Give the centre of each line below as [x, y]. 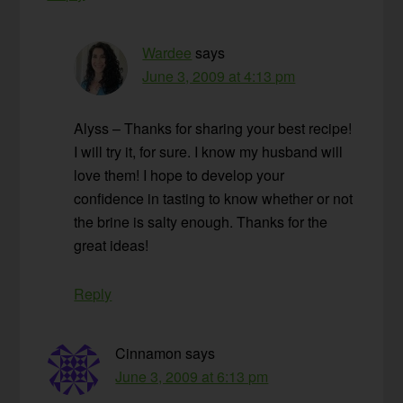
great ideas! [112, 246]
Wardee [167, 53]
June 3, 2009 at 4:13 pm [219, 76]
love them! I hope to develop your [179, 175]
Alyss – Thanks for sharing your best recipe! [213, 129]
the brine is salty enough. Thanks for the [201, 222]
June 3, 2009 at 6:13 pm [192, 377]
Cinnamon [149, 354]
